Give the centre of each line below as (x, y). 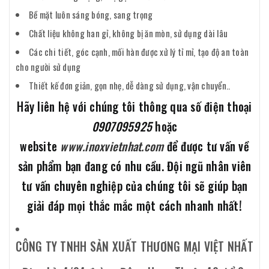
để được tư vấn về (206, 146)
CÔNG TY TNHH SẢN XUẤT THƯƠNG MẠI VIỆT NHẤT (134, 246)
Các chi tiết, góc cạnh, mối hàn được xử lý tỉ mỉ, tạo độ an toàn (139, 51)
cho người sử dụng (48, 66)
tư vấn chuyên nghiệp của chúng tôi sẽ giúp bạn (134, 186)
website (40, 146)
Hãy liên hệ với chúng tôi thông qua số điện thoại (134, 106)
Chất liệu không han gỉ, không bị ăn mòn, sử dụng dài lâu (128, 33)
